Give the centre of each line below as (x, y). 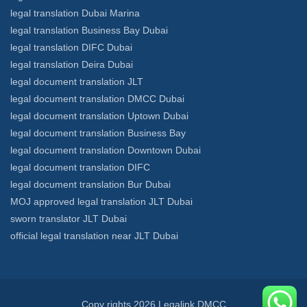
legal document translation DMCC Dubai (97, 99)
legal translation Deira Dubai (72, 64)
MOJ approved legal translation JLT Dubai (101, 201)
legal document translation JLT (77, 82)
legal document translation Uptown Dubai (99, 116)
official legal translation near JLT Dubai (94, 236)
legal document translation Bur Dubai (90, 184)
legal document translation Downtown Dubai (106, 150)
